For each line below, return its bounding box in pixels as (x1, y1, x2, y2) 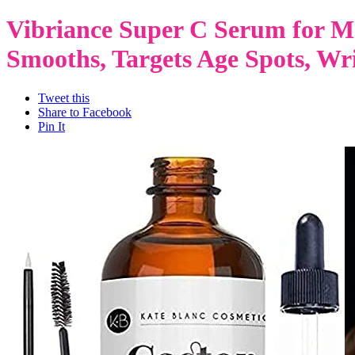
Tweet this (38, 90, 90, 105)
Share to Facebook (38, 105, 132, 119)
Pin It (38, 119, 65, 133)
